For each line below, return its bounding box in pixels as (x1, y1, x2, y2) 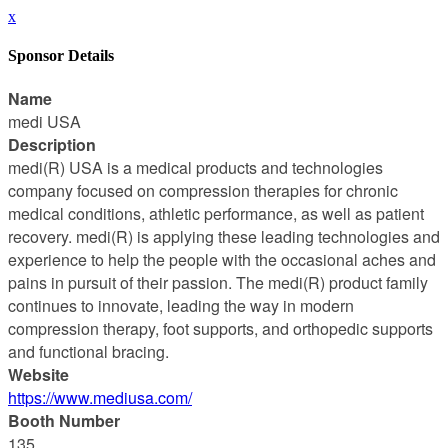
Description (8, 132, 96, 156)
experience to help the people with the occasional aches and (8, 247, 436, 271)
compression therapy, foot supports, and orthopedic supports (8, 316, 433, 340)
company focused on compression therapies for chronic (8, 178, 398, 202)
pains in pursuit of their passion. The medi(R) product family (8, 270, 428, 294)
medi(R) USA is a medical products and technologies (8, 155, 383, 179)
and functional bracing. (8, 339, 169, 363)
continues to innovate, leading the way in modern (8, 293, 354, 317)
